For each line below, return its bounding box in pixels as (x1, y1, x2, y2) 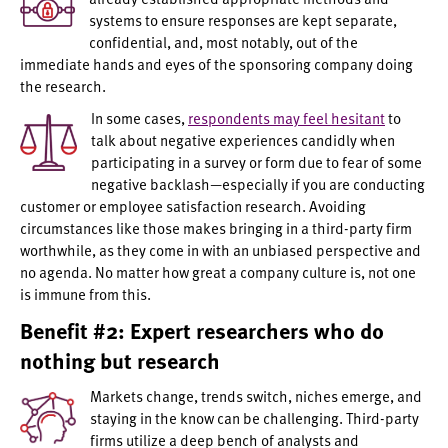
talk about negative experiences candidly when (91, 129, 395, 151)
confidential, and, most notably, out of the (89, 31, 358, 53)
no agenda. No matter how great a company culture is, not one (20, 261, 416, 283)
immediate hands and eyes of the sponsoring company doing (20, 53, 413, 75)
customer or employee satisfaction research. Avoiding (20, 195, 366, 217)
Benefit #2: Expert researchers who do (20, 314, 384, 347)
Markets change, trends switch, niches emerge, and (90, 385, 422, 407)
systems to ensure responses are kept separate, (89, 9, 397, 31)
